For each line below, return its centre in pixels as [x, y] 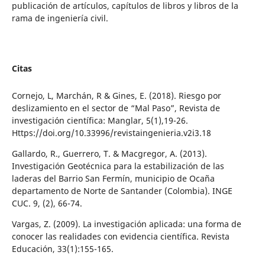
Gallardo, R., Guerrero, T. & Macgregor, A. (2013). [109, 153]
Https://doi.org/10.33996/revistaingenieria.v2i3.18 [111, 132]
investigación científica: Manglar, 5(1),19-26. [100, 120]
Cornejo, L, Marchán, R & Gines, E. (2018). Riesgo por [116, 95]
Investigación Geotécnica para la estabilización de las [118, 166]
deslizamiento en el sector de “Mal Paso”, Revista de [116, 108]
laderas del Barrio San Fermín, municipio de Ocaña [113, 178]
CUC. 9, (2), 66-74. [47, 203]
